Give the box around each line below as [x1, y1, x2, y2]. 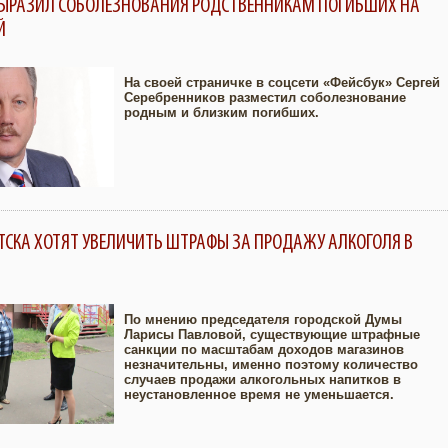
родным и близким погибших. [124, 105, 319, 120]
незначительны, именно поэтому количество [124, 357, 418, 372]
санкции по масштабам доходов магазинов [124, 342, 404, 357]
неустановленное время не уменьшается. [124, 387, 394, 402]
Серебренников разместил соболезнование [124, 90, 406, 105]
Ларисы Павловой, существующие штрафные [124, 327, 420, 342]
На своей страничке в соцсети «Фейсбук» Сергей [124, 75, 440, 90]
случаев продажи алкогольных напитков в [124, 372, 401, 387]
